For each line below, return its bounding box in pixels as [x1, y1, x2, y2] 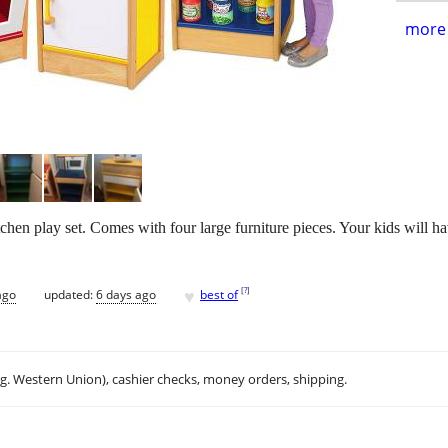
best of [200, 285, 238, 303]
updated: [44, 285, 96, 303]
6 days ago [96, 285, 156, 303]
